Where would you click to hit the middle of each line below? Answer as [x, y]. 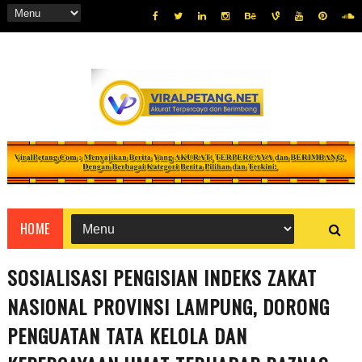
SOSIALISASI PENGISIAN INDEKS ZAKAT [162, 278]
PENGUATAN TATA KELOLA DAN [127, 336]
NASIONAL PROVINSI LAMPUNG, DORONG [168, 307]
